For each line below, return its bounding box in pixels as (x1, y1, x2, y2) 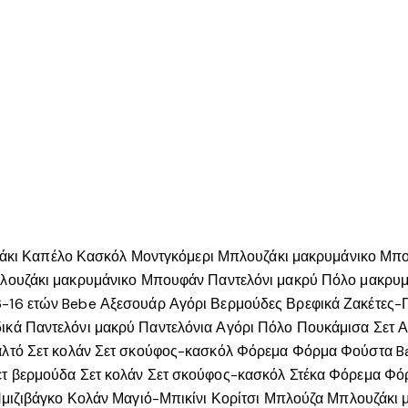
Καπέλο (22, 246, 73, 266)
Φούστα (341, 341, 393, 361)
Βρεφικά (286, 293, 341, 313)
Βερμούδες (210, 293, 283, 313)
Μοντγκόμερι (130, 246, 214, 266)
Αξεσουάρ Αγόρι (99, 293, 208, 313)
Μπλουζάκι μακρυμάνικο (217, 246, 376, 266)
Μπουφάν (140, 270, 205, 290)
